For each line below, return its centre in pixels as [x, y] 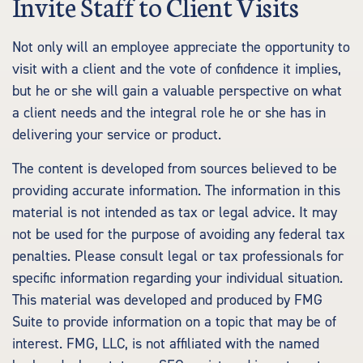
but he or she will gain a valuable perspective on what [177, 91]
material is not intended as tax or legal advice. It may [175, 213]
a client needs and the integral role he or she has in [169, 113]
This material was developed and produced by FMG [167, 300]
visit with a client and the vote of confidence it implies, [177, 69]
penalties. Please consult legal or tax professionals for [178, 256]
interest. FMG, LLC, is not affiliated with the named [166, 344]
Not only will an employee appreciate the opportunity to [181, 47]
